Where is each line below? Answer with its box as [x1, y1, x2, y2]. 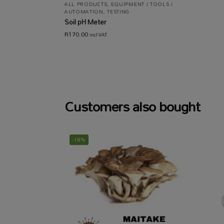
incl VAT [89, 29, 107, 39]
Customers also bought [64, 92, 200, 120]
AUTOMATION [64, 6, 103, 16]
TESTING [107, 6, 130, 16]
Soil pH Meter [64, 14, 106, 29]
